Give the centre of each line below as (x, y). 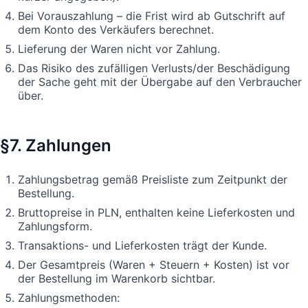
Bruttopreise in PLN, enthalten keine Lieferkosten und (156, 212)
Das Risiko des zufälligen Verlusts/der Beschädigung (154, 68)
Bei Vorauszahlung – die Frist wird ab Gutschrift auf (152, 15)
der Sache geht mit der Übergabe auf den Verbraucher (160, 81)
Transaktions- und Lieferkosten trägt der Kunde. (142, 245)
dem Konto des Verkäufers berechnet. (116, 29)
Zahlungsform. (55, 226)
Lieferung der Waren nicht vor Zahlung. (119, 48)
